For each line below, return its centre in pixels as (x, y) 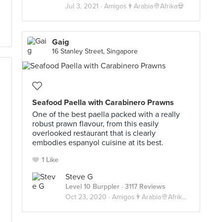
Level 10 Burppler (92, 187)
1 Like (50, 160)
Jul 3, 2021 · (85, 6)
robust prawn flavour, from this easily (95, 124)
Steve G (79, 177)
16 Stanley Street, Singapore (95, 51)
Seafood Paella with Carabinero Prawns (103, 103)
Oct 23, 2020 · (89, 197)
